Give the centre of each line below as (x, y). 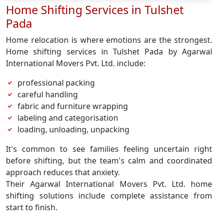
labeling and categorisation (68, 118)
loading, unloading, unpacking (73, 129)
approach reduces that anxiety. (63, 172)
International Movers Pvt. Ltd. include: (76, 63)
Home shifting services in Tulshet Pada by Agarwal (109, 52)
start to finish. (32, 207)
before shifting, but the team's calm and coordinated (109, 161)
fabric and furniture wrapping (73, 106)
